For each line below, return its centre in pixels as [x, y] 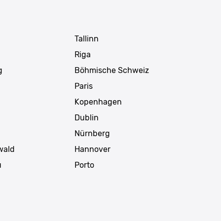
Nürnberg [92, 133]
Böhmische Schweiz [111, 70]
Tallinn [86, 38]
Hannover [92, 149]
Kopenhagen [98, 102]
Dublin [86, 117]
